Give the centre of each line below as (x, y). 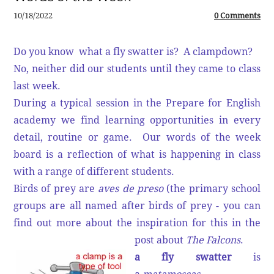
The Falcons (213, 240)
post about (160, 240)
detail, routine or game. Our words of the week (137, 138)
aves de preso (132, 189)
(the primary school (214, 189)
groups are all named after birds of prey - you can (137, 206)
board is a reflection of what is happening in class (137, 155)
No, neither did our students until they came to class (137, 69)
